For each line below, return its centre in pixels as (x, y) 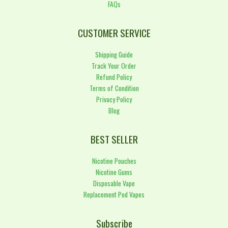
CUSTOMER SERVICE (114, 33)
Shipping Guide (114, 54)
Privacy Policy (114, 99)
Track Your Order (114, 65)
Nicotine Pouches (114, 161)
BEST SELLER (114, 139)
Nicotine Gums (114, 172)
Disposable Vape (114, 183)
